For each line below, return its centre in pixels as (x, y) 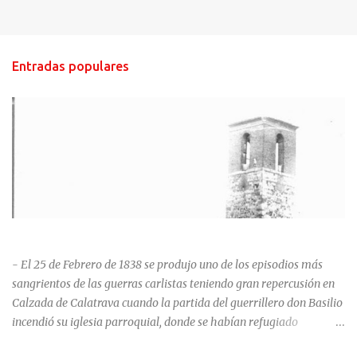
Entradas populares (71, 66)
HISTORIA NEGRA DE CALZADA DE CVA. (116, 232)
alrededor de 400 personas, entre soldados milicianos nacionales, (175, 341)
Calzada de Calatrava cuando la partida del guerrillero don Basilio (177, 302)
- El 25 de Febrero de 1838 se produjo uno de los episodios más (167, 264)
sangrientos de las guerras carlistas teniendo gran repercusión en (173, 283)
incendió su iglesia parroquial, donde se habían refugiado (155, 322)
